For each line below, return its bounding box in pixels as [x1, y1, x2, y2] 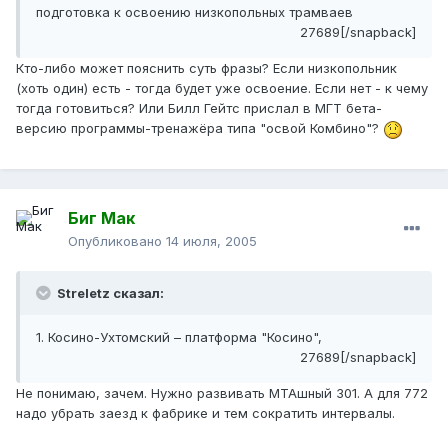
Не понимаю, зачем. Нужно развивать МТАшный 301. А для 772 [16, 385, 428, 402]
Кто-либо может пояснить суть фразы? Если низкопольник [16, 60, 397, 77]
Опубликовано [68, 233, 166, 250]
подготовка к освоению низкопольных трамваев [36, 4, 353, 21]
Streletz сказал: [54, 285, 164, 302]
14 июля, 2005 [166, 233, 257, 250]
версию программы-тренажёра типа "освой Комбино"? [16, 120, 383, 137]
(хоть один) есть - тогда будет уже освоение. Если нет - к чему [16, 80, 428, 97]
